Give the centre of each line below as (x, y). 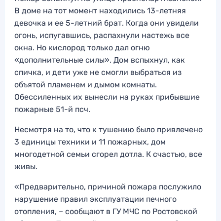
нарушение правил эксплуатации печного (95, 199)
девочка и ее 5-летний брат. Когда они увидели (107, 23)
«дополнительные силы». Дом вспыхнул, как (100, 60)
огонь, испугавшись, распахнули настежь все (102, 36)
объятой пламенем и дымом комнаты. (86, 85)
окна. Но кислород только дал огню (82, 48)
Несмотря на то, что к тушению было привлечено (109, 130)
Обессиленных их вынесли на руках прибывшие (107, 97)
